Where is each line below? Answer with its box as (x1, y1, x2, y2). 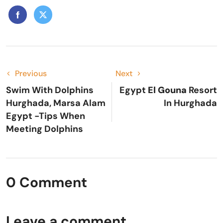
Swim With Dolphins (6, 84, 94, 96)
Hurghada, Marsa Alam (6, 97, 106, 109)
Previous (15, 68, 47, 79)
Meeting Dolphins (6, 122, 83, 135)
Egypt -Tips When (6, 110, 85, 122)
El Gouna (148, 84, 187, 96)
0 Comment (6, 173, 87, 192)
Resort (187, 84, 217, 96)
